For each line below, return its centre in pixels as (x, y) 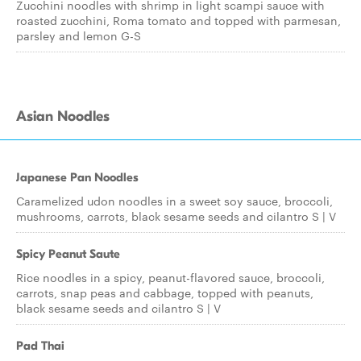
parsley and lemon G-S (79, 35)
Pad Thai (40, 346)
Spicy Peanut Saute (68, 254)
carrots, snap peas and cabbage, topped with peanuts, (165, 293)
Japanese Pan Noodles (77, 177)
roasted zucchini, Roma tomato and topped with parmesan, (178, 20)
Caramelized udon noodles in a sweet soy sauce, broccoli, (174, 201)
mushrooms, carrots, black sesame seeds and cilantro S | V (176, 216)
